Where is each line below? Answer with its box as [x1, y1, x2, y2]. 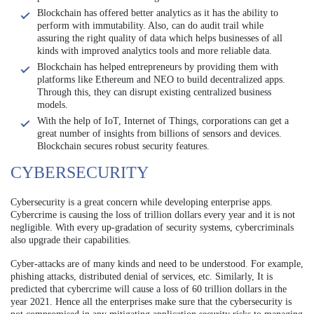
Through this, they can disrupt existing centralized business [37, 87, 271, 97]
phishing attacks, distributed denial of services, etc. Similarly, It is [11, 271, 273, 282]
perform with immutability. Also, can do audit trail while [37, 20, 264, 31]
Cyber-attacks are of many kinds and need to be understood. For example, [11, 259, 303, 269]
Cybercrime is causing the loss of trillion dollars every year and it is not [11, 210, 295, 220]
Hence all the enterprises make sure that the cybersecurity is [53, 296, 292, 307]
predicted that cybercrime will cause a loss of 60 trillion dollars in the [11, 284, 287, 294]
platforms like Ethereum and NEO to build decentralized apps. [37, 74, 285, 85]
